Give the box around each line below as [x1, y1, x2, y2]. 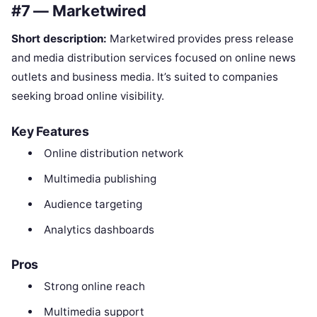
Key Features [11, 123, 89, 139]
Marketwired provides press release [107, 31, 294, 45]
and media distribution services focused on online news [11, 50, 296, 64]
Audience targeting [43, 197, 142, 211]
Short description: [11, 31, 107, 45]
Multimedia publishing [43, 171, 156, 185]
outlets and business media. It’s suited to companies [11, 69, 278, 83]
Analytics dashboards [43, 222, 154, 236]
